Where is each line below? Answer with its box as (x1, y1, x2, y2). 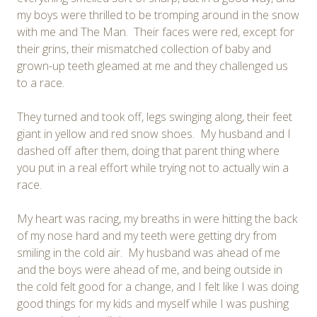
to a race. (17, 74, 64, 91)
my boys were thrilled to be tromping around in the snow (17, 6, 299, 23)
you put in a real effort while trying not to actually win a (17, 159, 289, 175)
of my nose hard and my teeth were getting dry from (17, 227, 277, 243)
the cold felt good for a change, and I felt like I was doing (17, 278, 299, 294)
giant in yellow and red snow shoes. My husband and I (17, 125, 291, 142)
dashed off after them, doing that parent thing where (17, 142, 279, 158)
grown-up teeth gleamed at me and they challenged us (17, 57, 288, 74)
